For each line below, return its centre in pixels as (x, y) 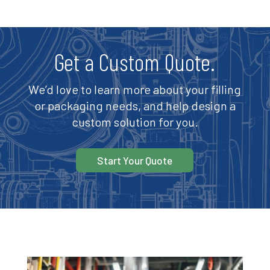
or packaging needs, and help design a (135, 105)
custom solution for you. (135, 122)
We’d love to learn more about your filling (135, 89)
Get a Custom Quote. (135, 61)
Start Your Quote (135, 160)
